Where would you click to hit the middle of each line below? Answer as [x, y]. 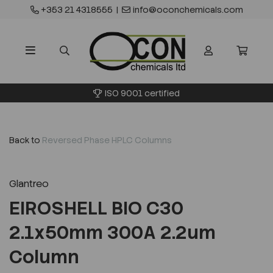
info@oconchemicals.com [188, 10]
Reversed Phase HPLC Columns [107, 140]
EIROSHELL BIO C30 [96, 208]
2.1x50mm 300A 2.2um [112, 232]
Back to [25, 140]
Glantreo [29, 183]
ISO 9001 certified [143, 93]
